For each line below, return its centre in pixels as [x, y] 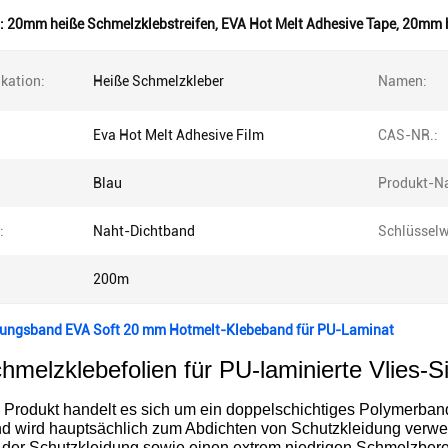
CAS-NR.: [408, 135]
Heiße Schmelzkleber [158, 81]
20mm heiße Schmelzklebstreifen [111, 24]
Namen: [402, 81]
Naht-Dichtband [144, 231]
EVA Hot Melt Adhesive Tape [308, 24]
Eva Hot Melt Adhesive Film [178, 135]
